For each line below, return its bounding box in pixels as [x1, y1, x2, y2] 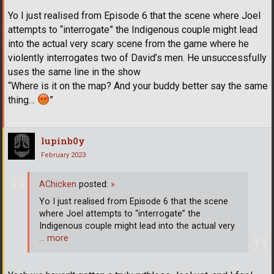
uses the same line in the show [8, 65, 141, 78]
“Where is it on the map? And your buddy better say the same [8, 80, 268, 92]
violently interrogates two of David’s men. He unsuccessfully [8, 51, 267, 64]
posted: [76, 179, 111, 190]
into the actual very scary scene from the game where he [8, 37, 249, 50]
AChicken [39, 179, 76, 190]
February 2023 [41, 150, 86, 159]
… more [39, 233, 68, 244]
